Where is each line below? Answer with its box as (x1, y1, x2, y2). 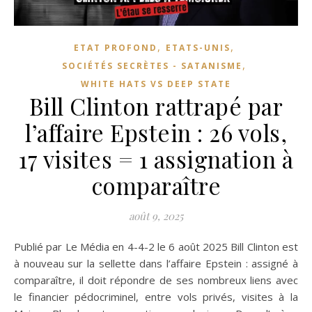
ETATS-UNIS (165, 41, 231, 54)
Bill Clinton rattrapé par (29, 90, 283, 121)
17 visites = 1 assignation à (19, 143, 293, 174)
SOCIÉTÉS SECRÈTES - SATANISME (61, 59, 242, 72)
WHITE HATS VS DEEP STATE (81, 77, 231, 90)
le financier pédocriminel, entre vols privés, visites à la (14, 289, 298, 304)
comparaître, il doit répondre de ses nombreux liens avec (14, 272, 298, 287)
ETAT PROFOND (73, 41, 157, 54)
